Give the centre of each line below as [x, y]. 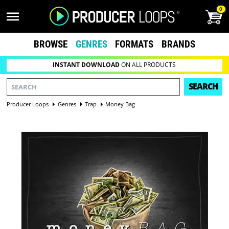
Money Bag [120, 104]
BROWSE [50, 44]
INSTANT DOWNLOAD [86, 65]
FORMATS [134, 44]
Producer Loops [28, 104]
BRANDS [179, 44]
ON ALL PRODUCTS [148, 65]
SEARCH [203, 87]
